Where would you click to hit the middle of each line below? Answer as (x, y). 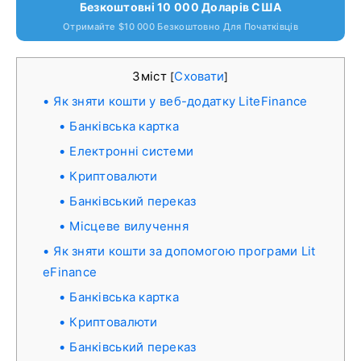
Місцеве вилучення (129, 226)
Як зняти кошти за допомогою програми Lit (185, 251)
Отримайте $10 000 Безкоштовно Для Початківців (180, 27)
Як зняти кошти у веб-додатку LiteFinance (180, 101)
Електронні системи (132, 151)
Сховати (199, 76)
